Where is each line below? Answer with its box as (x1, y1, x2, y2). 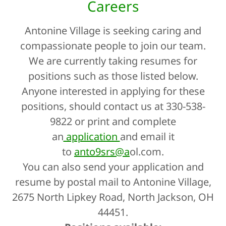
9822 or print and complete (50, 114, 176, 128)
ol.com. (130, 144, 164, 158)
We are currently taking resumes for (29, 53, 197, 68)
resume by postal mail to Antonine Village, (15, 175, 211, 189)
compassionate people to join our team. (20, 38, 206, 52)
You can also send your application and (22, 159, 204, 174)
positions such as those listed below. (28, 69, 198, 83)
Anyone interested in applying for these (21, 84, 205, 98)
